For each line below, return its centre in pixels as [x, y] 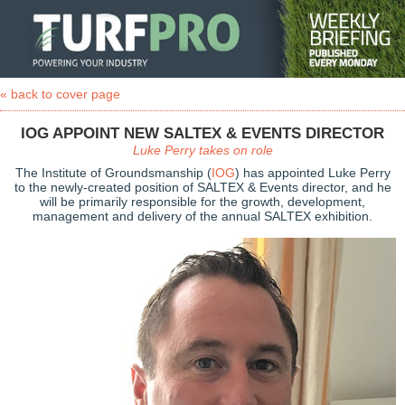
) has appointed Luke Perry [312, 173]
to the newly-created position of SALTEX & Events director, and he [202, 187]
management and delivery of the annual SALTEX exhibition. [202, 216]
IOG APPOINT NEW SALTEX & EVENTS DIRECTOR [202, 133]
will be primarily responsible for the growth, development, [202, 202]
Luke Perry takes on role [202, 150]
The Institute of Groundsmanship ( [113, 173]
